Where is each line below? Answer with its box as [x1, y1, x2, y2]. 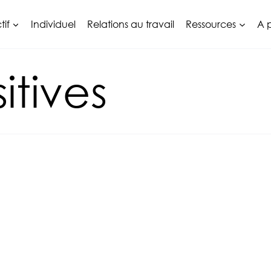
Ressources [186, 18, 237, 30]
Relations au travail [87, 18, 174, 30]
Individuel [30, 18, 76, 30]
